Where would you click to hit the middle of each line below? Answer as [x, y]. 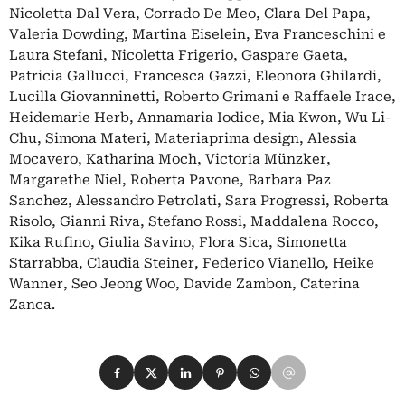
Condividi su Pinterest [279, 365]
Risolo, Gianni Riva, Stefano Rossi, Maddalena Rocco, [194, 221]
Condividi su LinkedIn [245, 365]
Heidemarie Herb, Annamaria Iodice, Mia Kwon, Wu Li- [200, 118]
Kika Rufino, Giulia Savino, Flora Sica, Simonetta [178, 242]
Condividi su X [184, 365]
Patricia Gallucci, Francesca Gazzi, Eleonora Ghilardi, [195, 76]
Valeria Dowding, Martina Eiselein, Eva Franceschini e [198, 34]
